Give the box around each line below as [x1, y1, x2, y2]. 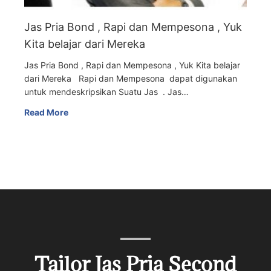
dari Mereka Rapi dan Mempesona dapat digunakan [24, 73, 237, 83]
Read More [24, 106, 68, 117]
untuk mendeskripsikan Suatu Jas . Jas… [24, 86, 189, 97]
